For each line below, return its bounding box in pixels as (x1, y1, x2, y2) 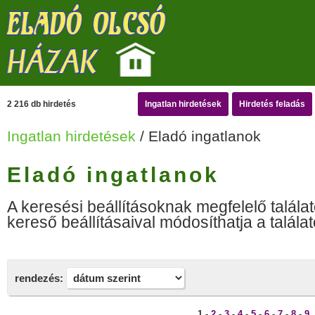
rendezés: (15, 272, 63, 284)
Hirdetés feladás (239, 99, 305, 109)
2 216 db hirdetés (7, 99, 76, 109)
